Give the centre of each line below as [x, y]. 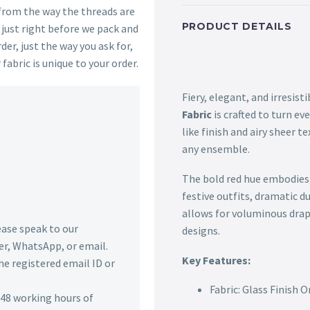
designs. [201, 231]
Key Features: [216, 260]
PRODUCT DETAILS [237, 26]
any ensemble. [216, 149]
